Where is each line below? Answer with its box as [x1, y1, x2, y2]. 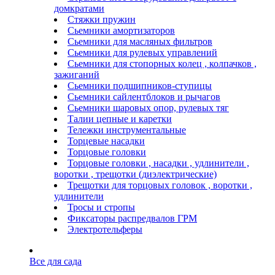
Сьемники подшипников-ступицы [68, 80, 212, 91]
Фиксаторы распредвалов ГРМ [68, 212, 197, 223]
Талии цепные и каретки [68, 113, 172, 124]
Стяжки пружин [68, 14, 136, 25]
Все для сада [29, 255, 82, 266]
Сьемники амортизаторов [68, 25, 175, 36]
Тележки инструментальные [68, 124, 186, 135]
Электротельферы [68, 223, 142, 234]
